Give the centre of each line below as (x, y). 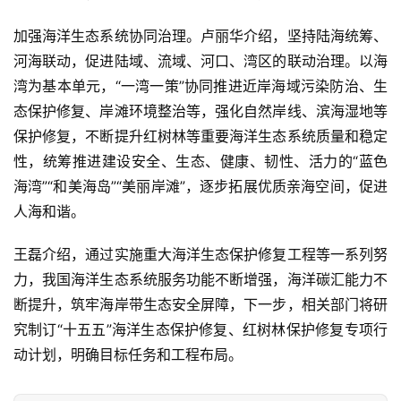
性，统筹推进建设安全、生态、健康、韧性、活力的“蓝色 (200, 161)
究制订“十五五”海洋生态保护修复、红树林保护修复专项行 (200, 329)
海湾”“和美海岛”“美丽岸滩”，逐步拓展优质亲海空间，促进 (200, 186)
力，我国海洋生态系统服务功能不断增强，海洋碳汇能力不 (200, 279)
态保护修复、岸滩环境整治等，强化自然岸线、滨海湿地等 (200, 111)
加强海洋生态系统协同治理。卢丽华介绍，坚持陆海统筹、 (200, 35)
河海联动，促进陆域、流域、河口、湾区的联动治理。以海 (200, 60)
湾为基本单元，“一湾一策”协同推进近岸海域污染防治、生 (200, 85)
